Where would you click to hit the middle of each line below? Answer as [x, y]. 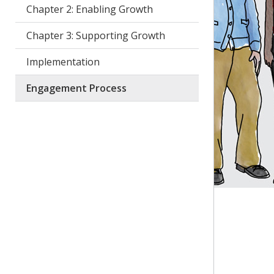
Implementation [63, 62]
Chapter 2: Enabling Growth [89, 9]
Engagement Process [76, 88]
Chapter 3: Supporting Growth [95, 35]
